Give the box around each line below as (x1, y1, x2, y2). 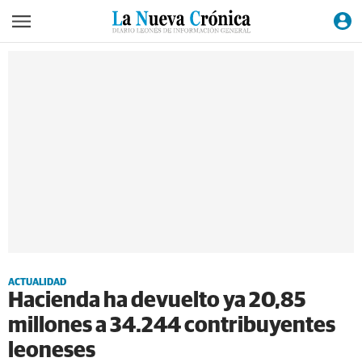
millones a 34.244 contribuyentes (8, 315, 335, 337)
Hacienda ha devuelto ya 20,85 (8, 290, 306, 312)
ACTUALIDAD (8, 278, 66, 288)
